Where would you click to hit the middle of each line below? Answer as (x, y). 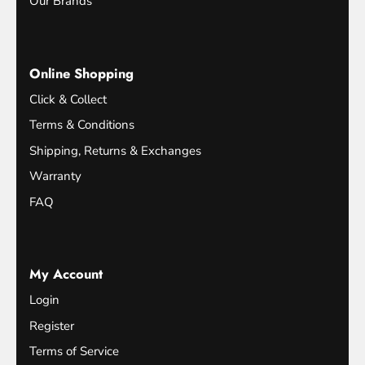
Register (52, 325)
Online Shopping (81, 73)
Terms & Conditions (82, 125)
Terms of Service (74, 352)
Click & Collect (68, 99)
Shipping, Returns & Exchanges (115, 150)
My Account (66, 274)
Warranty (55, 176)
